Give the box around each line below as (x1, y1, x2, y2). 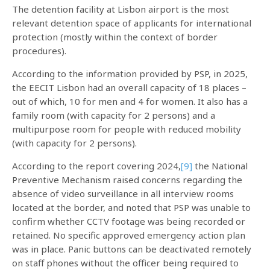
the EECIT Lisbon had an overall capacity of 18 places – (12, 81, 246, 93)
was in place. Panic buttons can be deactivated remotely (12, 243, 251, 255)
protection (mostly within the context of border (12, 31, 218, 43)
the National (192, 160, 248, 172)
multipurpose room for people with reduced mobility (12, 123, 241, 135)
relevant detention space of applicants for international (12, 17, 251, 29)
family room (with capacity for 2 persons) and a (12, 109, 215, 121)
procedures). (12, 45, 66, 57)
